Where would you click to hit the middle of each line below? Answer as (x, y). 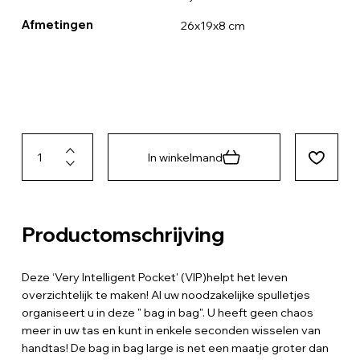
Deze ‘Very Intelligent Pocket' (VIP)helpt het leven (154, 277)
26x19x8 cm (213, 25)
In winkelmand (186, 157)
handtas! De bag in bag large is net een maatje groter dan (175, 348)
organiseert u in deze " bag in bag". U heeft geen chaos (167, 312)
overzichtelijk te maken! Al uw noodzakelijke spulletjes (166, 295)
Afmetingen (57, 25)
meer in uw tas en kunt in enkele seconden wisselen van (171, 330)
